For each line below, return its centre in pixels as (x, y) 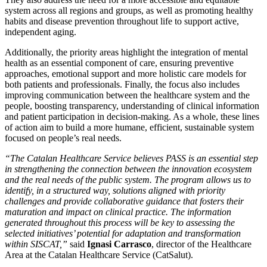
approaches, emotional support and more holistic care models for (125, 74)
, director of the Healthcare (201, 244)
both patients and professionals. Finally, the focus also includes (122, 85)
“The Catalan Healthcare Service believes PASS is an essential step (131, 159)
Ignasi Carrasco (119, 244)
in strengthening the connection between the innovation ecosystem (128, 169)
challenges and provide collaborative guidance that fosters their (124, 201)
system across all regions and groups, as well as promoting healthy (129, 11)
